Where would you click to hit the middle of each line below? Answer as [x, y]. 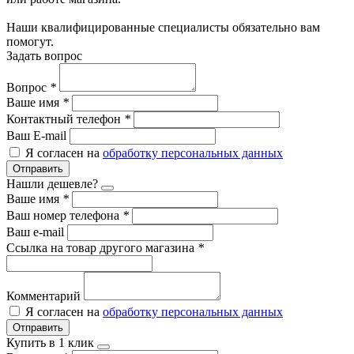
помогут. [30, 41]
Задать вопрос [44, 55]
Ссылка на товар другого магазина [102, 247]
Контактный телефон [65, 119]
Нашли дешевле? [52, 183]
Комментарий [45, 296]
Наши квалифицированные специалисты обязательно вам [163, 27]
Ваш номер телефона [64, 215]
